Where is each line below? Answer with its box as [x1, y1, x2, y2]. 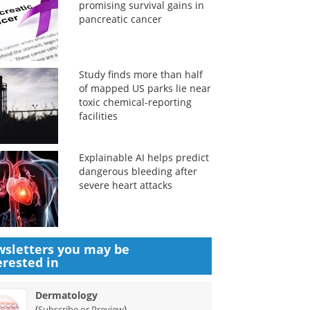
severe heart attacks [78, 179, 172, 192]
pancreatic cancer [78, 12, 162, 26]
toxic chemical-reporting [78, 95, 192, 109]
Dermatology [35, 289, 98, 302]
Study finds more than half [78, 68, 203, 81]
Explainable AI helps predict [78, 151, 209, 164]
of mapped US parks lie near [78, 82, 211, 95]
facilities [78, 109, 118, 122]
